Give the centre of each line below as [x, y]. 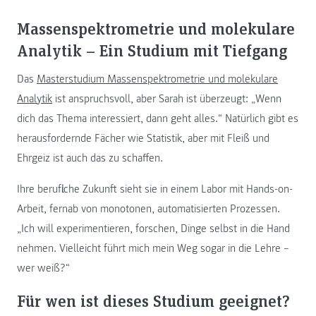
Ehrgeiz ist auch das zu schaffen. [90, 158]
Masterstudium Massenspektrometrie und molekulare [157, 79]
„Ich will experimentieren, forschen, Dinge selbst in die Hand [153, 229]
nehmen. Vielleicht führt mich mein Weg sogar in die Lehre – [153, 249]
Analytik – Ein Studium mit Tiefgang [152, 49]
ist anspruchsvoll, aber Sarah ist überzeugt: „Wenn [167, 99]
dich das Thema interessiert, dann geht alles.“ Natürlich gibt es [158, 119]
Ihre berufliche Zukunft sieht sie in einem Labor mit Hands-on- [155, 189]
